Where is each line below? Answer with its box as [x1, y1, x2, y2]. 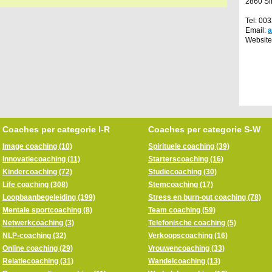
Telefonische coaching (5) [148, 218, 236, 227]
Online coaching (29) [2, 243, 73, 253]
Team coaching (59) [148, 205, 216, 214]
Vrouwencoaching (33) [148, 243, 225, 253]
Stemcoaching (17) [148, 180, 213, 189]
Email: [245, 25, 268, 35]
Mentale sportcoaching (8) [2, 205, 92, 214]
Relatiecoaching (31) [2, 256, 73, 265]
